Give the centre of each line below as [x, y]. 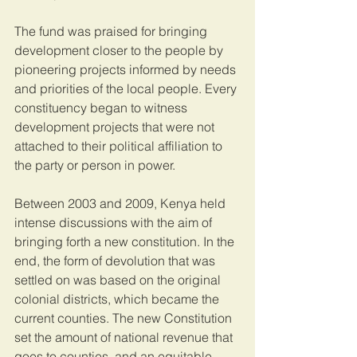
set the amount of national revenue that [125, 337]
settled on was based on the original [119, 280]
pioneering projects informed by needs [127, 70]
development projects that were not [116, 127]
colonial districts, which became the [118, 299]
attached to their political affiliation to [120, 146]
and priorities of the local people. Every [127, 89]
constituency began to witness [102, 108]
